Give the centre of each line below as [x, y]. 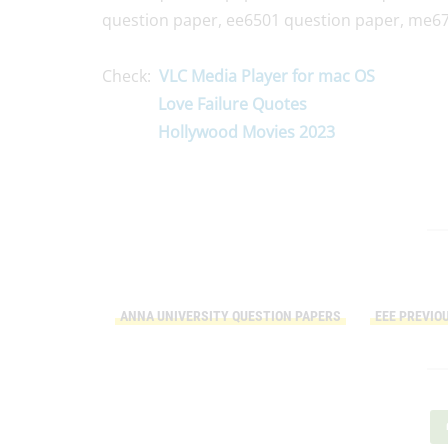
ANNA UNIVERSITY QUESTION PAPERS [230, 315]
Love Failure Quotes [232, 103]
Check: [130, 75]
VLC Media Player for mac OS [267, 75]
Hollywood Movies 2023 [246, 131]
